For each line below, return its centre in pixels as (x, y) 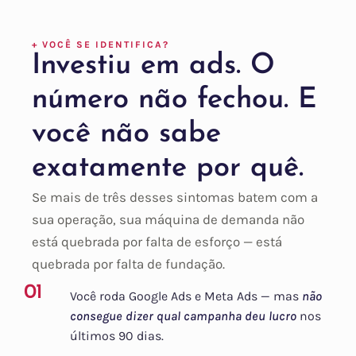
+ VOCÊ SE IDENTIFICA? (101, 45)
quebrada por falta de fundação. (128, 264)
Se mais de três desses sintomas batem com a (175, 197)
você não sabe (126, 135)
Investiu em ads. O (153, 66)
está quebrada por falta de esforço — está (157, 242)
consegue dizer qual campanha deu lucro (183, 316)
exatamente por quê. (168, 169)
